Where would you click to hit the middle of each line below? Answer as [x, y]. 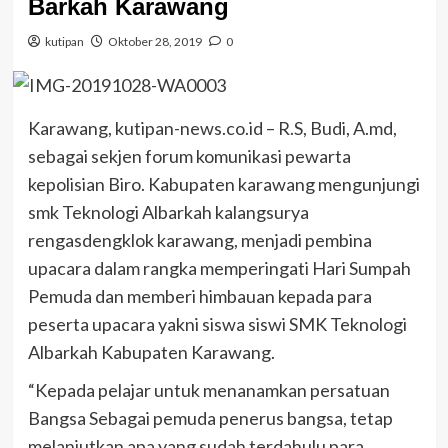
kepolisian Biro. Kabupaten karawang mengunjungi [223, 183]
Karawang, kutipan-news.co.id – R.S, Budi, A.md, [212, 127]
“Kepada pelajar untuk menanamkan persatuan [208, 389]
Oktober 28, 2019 [154, 42]
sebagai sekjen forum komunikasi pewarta [189, 155]
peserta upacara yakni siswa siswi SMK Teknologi [217, 323]
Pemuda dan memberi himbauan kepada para [199, 295]
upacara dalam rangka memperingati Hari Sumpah [219, 267]
